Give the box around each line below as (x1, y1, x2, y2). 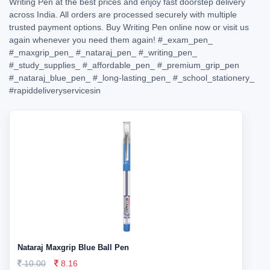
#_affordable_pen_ (83, 60, 155, 70)
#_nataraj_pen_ (76, 48, 136, 57)
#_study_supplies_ (9, 60, 80, 70)
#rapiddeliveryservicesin (9, 86, 101, 95)
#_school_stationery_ (173, 73, 254, 83)
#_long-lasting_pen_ (93, 73, 171, 83)
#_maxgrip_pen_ (9, 48, 74, 57)
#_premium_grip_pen (157, 60, 239, 70)
